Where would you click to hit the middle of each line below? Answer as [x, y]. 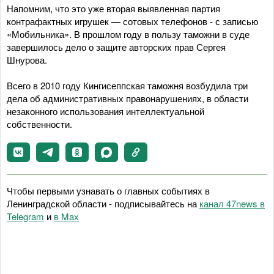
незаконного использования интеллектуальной [106, 111]
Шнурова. [27, 60]
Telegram [25, 216]
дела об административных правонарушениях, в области [128, 98]
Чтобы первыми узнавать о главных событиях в [108, 191]
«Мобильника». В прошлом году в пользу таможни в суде [128, 34]
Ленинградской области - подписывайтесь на [103, 203]
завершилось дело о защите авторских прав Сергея [116, 47]
